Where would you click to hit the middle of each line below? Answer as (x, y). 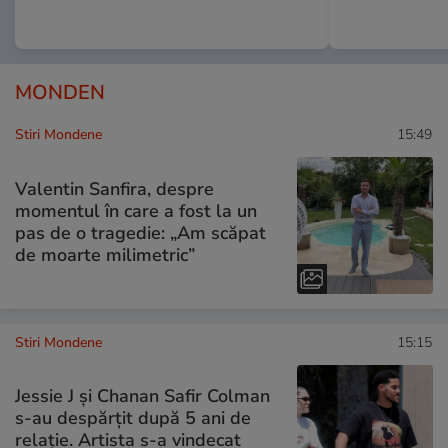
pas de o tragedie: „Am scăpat (140, 233)
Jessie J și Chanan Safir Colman (142, 396)
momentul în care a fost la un (136, 211)
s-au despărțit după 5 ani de (133, 418)
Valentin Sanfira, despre (114, 189)
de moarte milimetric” (105, 255)
